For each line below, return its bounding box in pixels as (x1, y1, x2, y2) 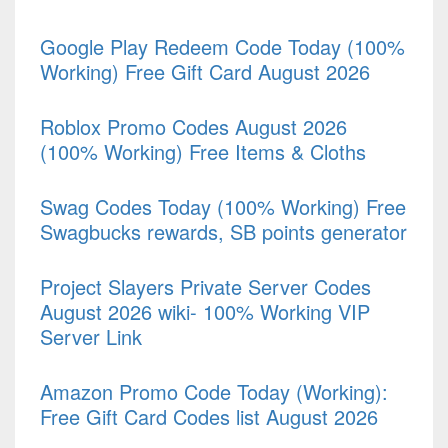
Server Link (40, 321, 142, 351)
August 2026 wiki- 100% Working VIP (40, 296, 370, 326)
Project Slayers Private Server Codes (40, 271, 371, 301)
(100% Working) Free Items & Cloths (40, 136, 366, 166)
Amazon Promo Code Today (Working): (40, 376, 388, 406)
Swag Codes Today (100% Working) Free (40, 191, 406, 221)
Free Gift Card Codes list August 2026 (40, 401, 378, 431)
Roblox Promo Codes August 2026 (40, 111, 347, 141)
